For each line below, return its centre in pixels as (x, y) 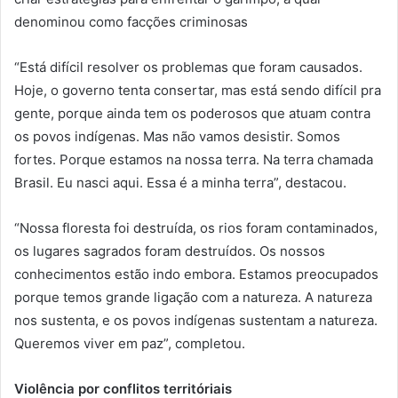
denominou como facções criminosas (131, 22)
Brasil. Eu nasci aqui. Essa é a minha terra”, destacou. (180, 183)
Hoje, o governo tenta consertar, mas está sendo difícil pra (198, 91)
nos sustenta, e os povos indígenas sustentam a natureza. (196, 321)
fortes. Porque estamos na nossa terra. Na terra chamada (194, 160)
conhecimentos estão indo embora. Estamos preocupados (196, 275)
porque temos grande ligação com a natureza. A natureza (193, 298)
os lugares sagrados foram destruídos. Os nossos (170, 251)
